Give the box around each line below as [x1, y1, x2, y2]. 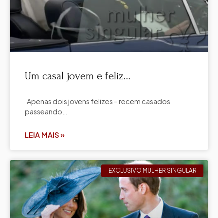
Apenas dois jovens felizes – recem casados [25, 96, 170, 106]
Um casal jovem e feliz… [25, 69, 130, 82]
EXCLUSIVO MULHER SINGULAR [108, 166, 197, 174]
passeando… [25, 107, 67, 116]
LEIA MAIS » [25, 130, 65, 139]
